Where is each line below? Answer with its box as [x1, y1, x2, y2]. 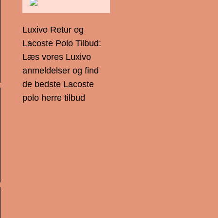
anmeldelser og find [22, 66, 99, 75]
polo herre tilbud [22, 93, 85, 103]
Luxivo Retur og [22, 25, 84, 35]
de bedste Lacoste [22, 79, 94, 89]
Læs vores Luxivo [22, 52, 91, 62]
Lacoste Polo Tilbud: [22, 38, 101, 48]
